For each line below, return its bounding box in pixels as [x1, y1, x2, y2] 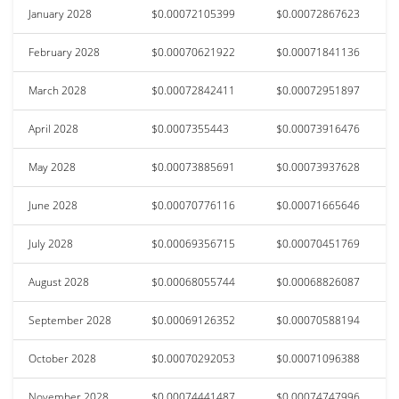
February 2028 [28, 44, 100, 60]
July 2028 [28, 235, 73, 251]
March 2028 [28, 82, 86, 98]
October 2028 [28, 350, 96, 366]
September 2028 [28, 312, 111, 328]
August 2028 [28, 273, 89, 289]
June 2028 [28, 197, 77, 213]
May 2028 [28, 159, 76, 175]
